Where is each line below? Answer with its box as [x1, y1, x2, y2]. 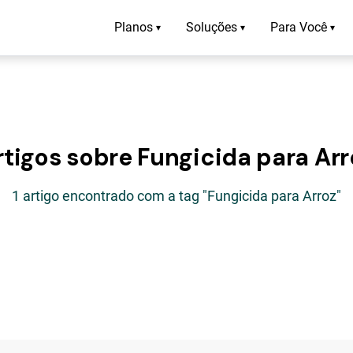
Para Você [270, 20, 327, 35]
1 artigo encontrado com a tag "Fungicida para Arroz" [12, 188, 341, 204]
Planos [114, 20, 153, 35]
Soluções [186, 20, 237, 35]
